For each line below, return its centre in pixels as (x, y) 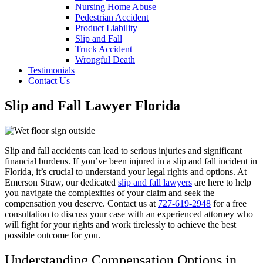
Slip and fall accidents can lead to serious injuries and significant (123, 150)
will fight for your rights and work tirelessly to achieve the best (120, 224)
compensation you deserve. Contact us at (81, 203)
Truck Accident (104, 49)
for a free (229, 203)
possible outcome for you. (53, 235)
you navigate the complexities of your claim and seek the (109, 193)
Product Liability (106, 28)
